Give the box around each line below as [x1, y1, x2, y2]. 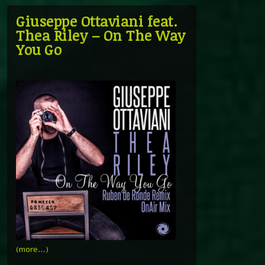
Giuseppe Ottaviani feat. [16, 11, 177, 31]
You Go [16, 39, 62, 59]
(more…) [16, 243, 49, 255]
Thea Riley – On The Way [16, 25, 186, 45]
